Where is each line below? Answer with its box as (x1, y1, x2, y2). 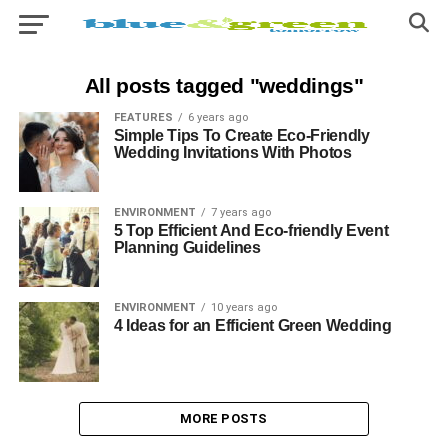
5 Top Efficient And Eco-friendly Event (113, 222, 389, 239)
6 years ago (187, 111, 248, 124)
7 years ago (210, 206, 271, 219)
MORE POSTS (180, 411, 268, 426)
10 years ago (210, 301, 277, 314)
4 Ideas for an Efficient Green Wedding (113, 317, 392, 334)
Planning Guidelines (113, 239, 261, 256)
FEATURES (113, 111, 173, 124)
